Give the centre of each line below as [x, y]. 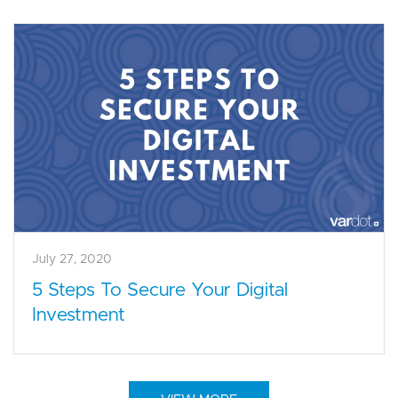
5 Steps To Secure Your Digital [160, 291]
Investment [79, 315]
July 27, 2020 [72, 260]
